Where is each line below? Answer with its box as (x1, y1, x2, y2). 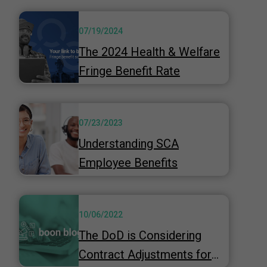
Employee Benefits (79, 156, 178, 170)
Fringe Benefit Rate (79, 64, 180, 78)
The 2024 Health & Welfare (79, 45, 220, 59)
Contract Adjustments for (79, 247, 212, 262)
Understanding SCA (79, 136, 179, 151)
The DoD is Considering (79, 228, 201, 243)
